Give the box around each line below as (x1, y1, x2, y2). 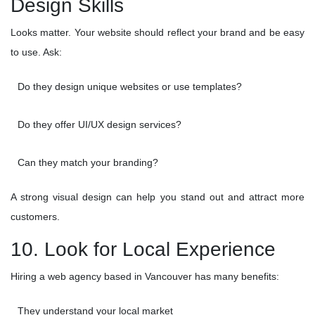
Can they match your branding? (18, 157, 158, 169)
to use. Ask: (11, 46, 62, 58)
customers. (11, 211, 60, 223)
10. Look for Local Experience (11, 238, 276, 261)
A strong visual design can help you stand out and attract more (11, 191, 304, 203)
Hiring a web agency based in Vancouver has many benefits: (11, 271, 279, 283)
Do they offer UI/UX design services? (18, 119, 181, 131)
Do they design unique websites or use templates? (18, 81, 242, 93)
